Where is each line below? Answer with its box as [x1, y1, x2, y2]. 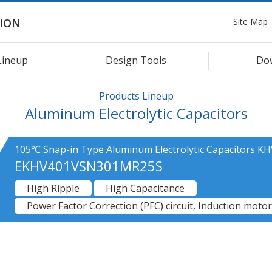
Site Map [233, 15, 268, 27]
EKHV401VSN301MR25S [15, 156, 163, 175]
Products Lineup [98, 89, 174, 103]
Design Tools [106, 53, 166, 67]
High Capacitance [106, 181, 185, 195]
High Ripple [27, 181, 80, 195]
